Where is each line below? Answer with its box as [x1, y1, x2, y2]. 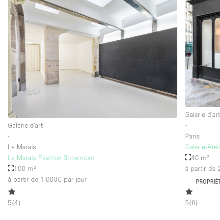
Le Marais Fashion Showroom [8, 153, 95, 162]
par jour [62, 175, 87, 183]
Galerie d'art [8, 121, 43, 129]
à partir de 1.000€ [8, 175, 62, 183]
